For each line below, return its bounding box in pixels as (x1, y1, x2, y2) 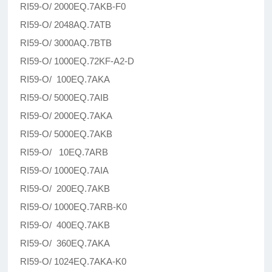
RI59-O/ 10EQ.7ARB (20, 147, 109, 158)
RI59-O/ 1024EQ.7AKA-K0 (20, 256, 127, 267)
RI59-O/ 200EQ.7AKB (20, 183, 110, 194)
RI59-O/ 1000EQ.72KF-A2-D (20, 56, 135, 67)
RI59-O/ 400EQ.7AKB (20, 220, 110, 231)
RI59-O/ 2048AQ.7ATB (20, 19, 112, 30)
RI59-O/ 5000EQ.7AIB (20, 92, 109, 103)
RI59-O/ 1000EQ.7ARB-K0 (20, 202, 127, 212)
